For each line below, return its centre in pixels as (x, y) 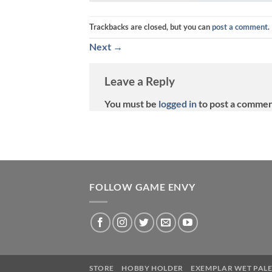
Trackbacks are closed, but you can (151, 26)
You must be (131, 104)
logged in (178, 104)
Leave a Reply (140, 81)
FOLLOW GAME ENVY (142, 187)
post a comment (240, 26)
